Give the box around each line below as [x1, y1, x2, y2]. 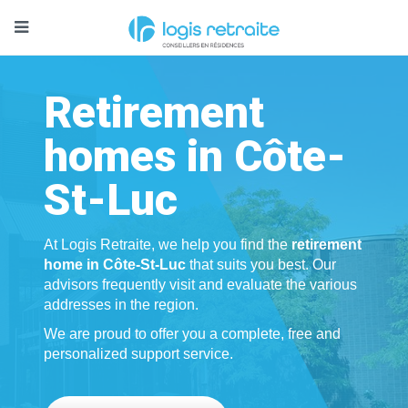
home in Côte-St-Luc [44, 257, 190, 273]
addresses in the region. [44, 297, 199, 313]
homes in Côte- [44, 130, 347, 183]
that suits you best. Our [189, 257, 337, 273]
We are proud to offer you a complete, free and [44, 326, 342, 342]
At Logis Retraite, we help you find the [44, 237, 292, 253]
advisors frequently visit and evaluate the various [44, 277, 358, 293]
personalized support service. [44, 346, 234, 362]
